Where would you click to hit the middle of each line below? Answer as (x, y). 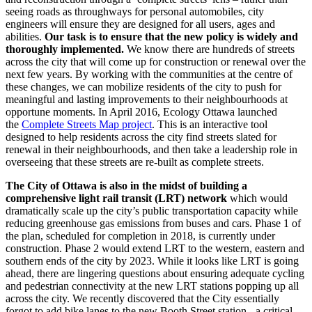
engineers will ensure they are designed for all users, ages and (140, 24)
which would (257, 198)
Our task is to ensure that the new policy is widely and (171, 37)
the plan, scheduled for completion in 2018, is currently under (140, 236)
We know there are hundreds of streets (209, 49)
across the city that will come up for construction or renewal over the (156, 62)
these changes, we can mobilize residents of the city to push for (143, 87)
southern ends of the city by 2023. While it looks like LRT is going (152, 261)
